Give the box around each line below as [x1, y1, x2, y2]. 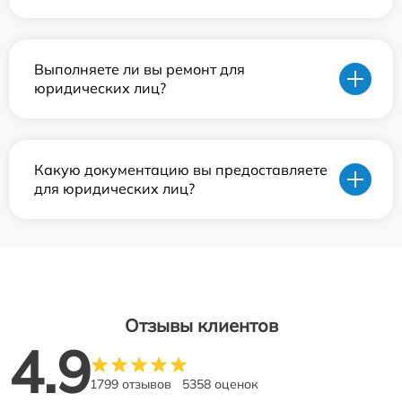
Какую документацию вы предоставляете [34, 160, 328, 179]
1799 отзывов [90, 375, 171, 392]
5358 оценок [182, 375, 258, 392]
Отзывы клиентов [124, 313, 278, 336]
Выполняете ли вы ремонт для [34, 59, 245, 78]
